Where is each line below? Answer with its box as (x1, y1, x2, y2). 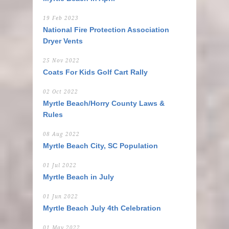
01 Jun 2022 (43, 194, 78, 199)
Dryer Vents (43, 37, 83, 45)
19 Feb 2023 (43, 15, 79, 21)
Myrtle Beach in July (43, 173, 114, 181)
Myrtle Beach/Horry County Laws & (43, 99, 165, 107)
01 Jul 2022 (43, 163, 77, 168)
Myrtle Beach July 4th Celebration (43, 204, 161, 212)
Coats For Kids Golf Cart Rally (43, 68, 148, 76)
